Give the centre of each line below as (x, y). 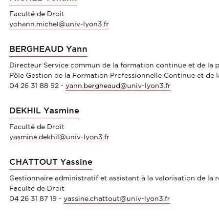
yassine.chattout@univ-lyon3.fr (117, 198)
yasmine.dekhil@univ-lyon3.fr (59, 137)
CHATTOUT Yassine (51, 162)
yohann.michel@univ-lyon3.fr (59, 24)
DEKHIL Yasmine (44, 110)
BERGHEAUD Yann (48, 49)
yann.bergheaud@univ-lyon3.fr (118, 85)
